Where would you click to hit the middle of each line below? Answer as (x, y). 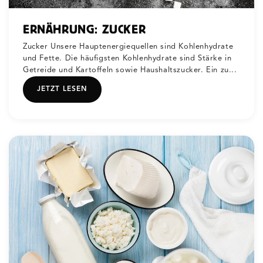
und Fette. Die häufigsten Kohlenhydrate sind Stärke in (127, 59)
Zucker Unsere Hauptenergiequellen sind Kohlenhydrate (128, 47)
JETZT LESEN (62, 90)
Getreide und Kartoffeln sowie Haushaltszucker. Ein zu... (130, 70)
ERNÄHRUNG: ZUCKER (85, 29)
